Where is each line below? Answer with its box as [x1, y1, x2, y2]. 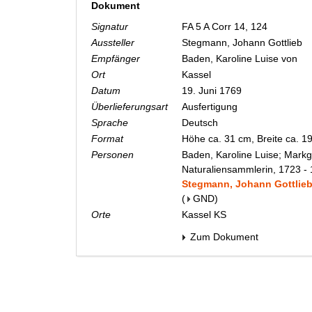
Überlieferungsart [91, 101, 168, 113]
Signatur [91, 21, 128, 33]
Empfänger [91, 53, 140, 65]
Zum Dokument [187, 231, 258, 243]
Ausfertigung [182, 101, 240, 113]
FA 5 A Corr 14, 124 [182, 21, 270, 33]
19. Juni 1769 [182, 85, 244, 97]
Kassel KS [182, 209, 226, 221]
